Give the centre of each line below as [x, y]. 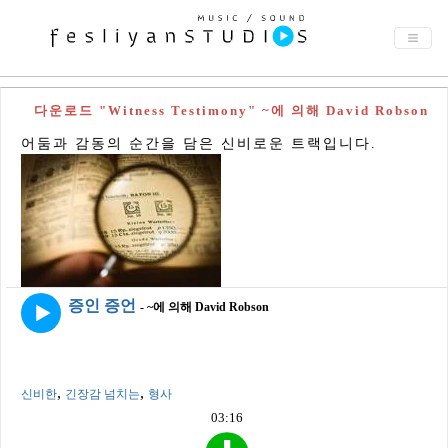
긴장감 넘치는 [102, 394]
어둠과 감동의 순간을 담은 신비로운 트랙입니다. [199, 143]
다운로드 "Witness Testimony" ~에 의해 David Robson [231, 110]
